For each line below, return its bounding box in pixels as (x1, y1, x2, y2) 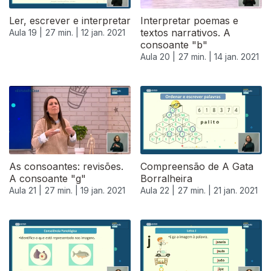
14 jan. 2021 (214, 51, 259, 62)
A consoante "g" (9, 172, 86, 185)
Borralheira (140, 172, 192, 185)
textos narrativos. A (140, 27, 230, 39)
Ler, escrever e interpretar (9, 15, 131, 27)
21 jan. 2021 (214, 185, 258, 196)
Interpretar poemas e (140, 15, 238, 27)
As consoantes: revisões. (9, 160, 123, 173)
